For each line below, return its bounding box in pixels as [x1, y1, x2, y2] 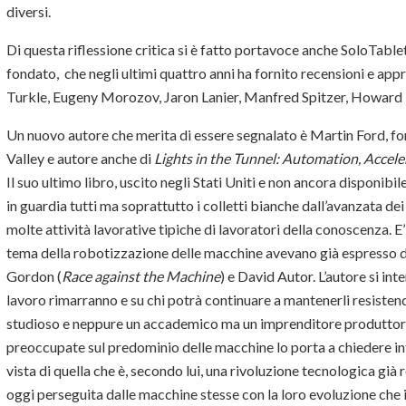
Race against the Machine [62, 267, 220, 285]
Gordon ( [6, 267, 62, 285]
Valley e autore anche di [6, 150, 154, 168]
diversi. [6, 3, 51, 21]
